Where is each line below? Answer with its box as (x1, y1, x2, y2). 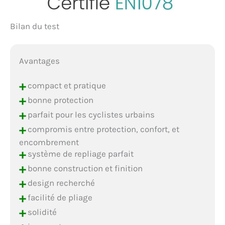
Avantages (19, 56, 60, 66)
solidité (25, 206, 57, 217)
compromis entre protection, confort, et (25, 124, 179, 134)
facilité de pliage (25, 192, 92, 202)
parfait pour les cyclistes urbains (25, 109, 155, 120)
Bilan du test (10, 21, 59, 32)
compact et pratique (25, 80, 106, 90)
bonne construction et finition (25, 163, 143, 173)
